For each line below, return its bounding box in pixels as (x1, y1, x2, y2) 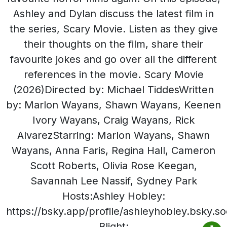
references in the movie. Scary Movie (23, 68, 204, 81)
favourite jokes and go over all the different (10, 53, 217, 65)
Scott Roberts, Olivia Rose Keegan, (30, 160, 197, 172)
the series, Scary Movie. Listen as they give (9, 23, 218, 35)
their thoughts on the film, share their (24, 38, 203, 50)
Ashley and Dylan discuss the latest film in (13, 8, 214, 20)
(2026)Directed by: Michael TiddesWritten (13, 84, 214, 96)
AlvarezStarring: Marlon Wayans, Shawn (17, 129, 210, 141)
